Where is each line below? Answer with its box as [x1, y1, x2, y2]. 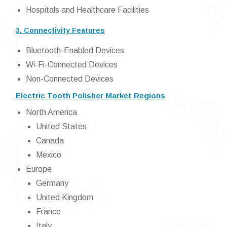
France [36, 207, 61, 216]
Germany [36, 179, 68, 187]
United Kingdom [36, 193, 93, 202]
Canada [36, 136, 64, 145]
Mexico [36, 150, 61, 159]
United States [36, 122, 87, 131]
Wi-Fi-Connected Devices [26, 60, 118, 69]
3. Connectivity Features [16, 26, 105, 34]
